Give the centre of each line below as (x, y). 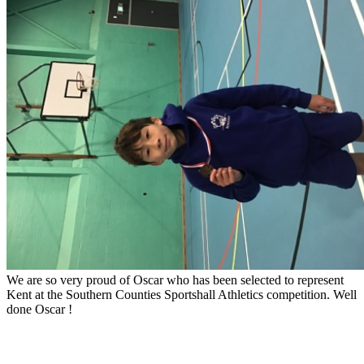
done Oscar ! (39, 309)
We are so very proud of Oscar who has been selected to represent (175, 279)
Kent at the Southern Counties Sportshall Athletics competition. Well (182, 294)
